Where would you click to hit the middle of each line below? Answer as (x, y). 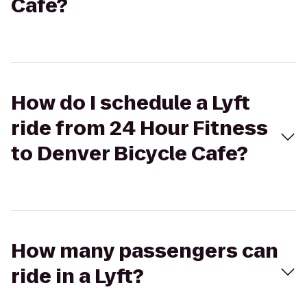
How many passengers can (145, 251)
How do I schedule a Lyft (131, 103)
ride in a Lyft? (77, 277)
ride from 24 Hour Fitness (139, 128)
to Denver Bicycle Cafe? (130, 154)
